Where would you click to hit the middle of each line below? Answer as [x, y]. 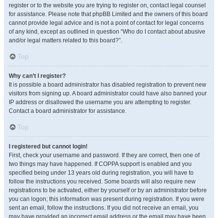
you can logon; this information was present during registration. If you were [107, 199]
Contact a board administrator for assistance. [68, 111]
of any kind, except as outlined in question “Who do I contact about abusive [107, 32]
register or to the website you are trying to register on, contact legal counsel [107, 5]
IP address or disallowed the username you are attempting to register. [100, 102]
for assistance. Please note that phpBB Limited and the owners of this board [108, 14]
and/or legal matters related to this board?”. [65, 40]
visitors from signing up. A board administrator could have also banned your [108, 93]
